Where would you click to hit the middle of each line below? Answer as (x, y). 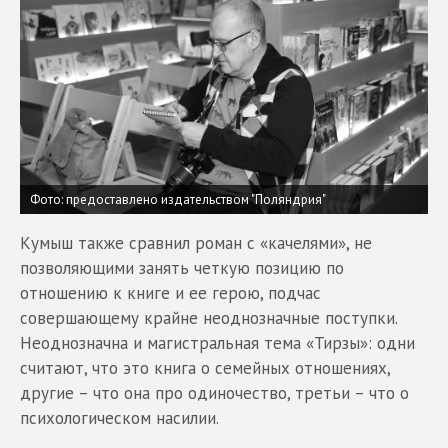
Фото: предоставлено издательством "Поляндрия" (178, 199)
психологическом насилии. (119, 418)
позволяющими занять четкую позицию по (182, 268)
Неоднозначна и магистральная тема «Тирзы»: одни (217, 343)
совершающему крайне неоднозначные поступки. (208, 318)
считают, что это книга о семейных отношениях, (205, 368)
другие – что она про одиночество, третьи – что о (214, 393)
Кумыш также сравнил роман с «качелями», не (196, 243)
